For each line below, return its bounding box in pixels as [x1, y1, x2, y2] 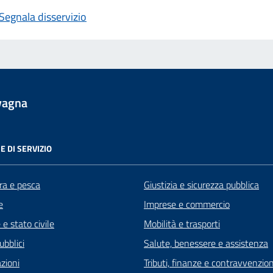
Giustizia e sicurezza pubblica [144, 177, 259, 192]
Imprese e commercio [144, 197, 230, 211]
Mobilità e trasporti [144, 216, 220, 231]
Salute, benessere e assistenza [144, 236, 268, 250]
